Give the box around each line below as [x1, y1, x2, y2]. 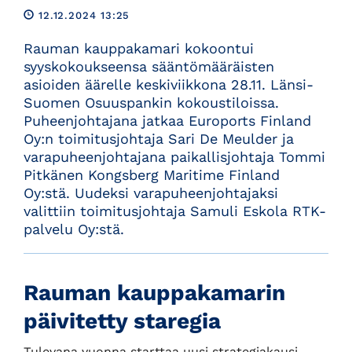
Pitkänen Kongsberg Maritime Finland [24, 167, 280, 184]
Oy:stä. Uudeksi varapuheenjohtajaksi [24, 185, 278, 202]
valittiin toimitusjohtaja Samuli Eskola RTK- [24, 203, 326, 220]
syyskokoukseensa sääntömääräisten [24, 58, 274, 75]
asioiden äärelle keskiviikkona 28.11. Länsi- [24, 76, 313, 93]
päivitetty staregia [24, 308, 221, 335]
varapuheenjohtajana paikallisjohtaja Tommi [24, 148, 325, 166]
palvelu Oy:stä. [24, 221, 124, 238]
